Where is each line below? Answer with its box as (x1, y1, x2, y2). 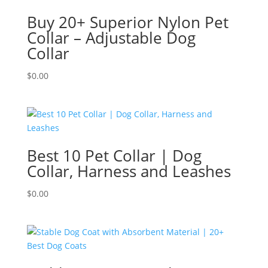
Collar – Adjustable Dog (26, 26, 196, 48)
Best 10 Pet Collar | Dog (26, 144, 202, 166)
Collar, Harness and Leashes (26, 160, 231, 182)
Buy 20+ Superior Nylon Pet (26, 11, 229, 33)
